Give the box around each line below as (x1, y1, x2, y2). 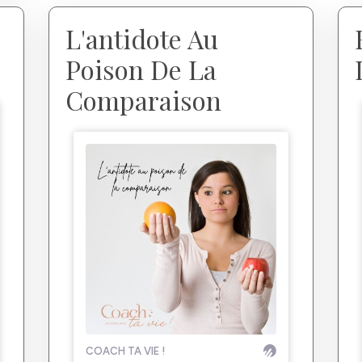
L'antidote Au (65, 21, 218, 57)
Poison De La (65, 52, 217, 87)
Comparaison (65, 82, 221, 118)
